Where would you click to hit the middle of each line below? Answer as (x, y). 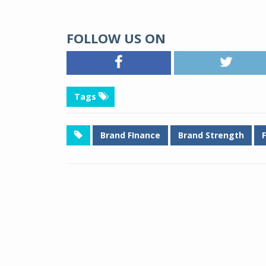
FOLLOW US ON (116, 38)
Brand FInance (130, 135)
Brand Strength (211, 135)
